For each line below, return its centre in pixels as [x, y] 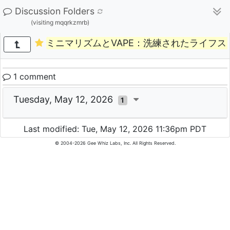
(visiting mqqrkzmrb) [60, 22]
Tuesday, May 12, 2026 [66, 99]
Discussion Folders [55, 11]
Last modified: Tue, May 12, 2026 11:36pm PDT [115, 129]
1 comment [33, 76]
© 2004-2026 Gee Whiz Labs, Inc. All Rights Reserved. [115, 143]
